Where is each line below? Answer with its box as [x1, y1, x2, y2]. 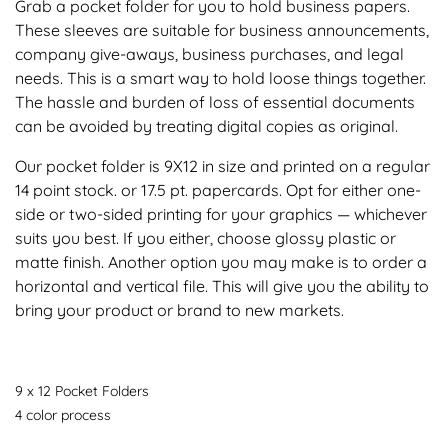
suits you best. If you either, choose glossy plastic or [15, 227, 396, 248]
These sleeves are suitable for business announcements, [15, 19, 429, 40]
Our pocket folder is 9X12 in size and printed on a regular [15, 155, 430, 176]
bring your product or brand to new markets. [15, 299, 344, 320]
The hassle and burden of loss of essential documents [15, 91, 415, 112]
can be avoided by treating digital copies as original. [15, 115, 398, 136]
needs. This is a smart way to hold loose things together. [15, 67, 426, 88]
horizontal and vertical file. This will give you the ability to [15, 275, 429, 296]
